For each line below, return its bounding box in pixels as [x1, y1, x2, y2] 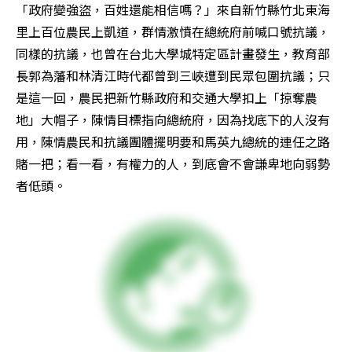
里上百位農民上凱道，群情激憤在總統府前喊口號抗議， [16, 22, 330, 41]
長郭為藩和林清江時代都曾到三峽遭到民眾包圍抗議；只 [16, 66, 330, 85]
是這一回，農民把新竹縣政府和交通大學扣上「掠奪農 [16, 88, 317, 107]
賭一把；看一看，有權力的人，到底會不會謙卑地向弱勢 [16, 154, 330, 173]
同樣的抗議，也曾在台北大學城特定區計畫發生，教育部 [16, 44, 330, 63]
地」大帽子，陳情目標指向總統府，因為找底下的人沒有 [16, 110, 330, 129]
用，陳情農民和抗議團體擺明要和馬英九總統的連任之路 [16, 132, 330, 151]
